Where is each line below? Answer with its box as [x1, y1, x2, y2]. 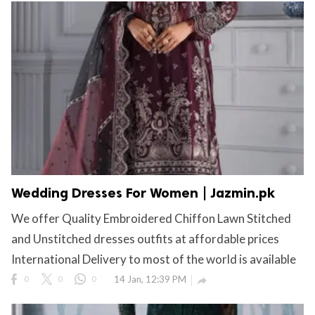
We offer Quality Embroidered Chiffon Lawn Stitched [11, 210, 291, 226]
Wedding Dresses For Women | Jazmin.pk [11, 184, 275, 201]
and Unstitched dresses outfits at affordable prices [11, 231, 279, 246]
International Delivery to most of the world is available [11, 251, 296, 266]
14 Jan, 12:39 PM [114, 273, 186, 285]
